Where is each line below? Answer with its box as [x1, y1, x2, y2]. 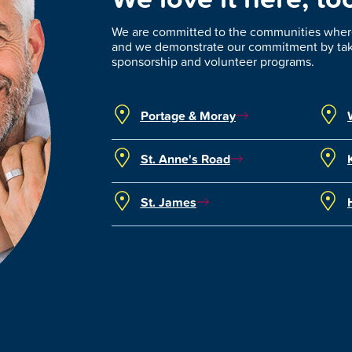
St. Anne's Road [140, 148, 230, 168]
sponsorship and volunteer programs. [112, 52, 315, 71]
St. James [140, 192, 196, 211]
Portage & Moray [140, 105, 236, 125]
